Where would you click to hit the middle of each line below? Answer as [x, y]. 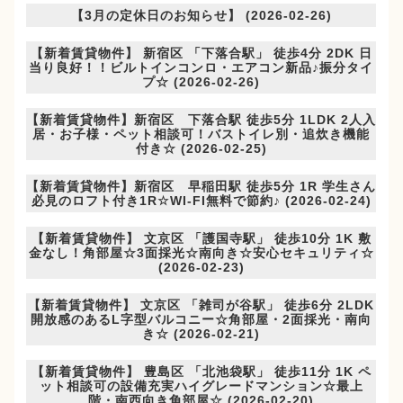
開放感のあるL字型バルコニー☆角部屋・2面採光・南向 [201, 320]
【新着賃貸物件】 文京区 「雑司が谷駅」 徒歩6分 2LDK [201, 305]
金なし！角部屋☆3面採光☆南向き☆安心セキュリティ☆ [201, 253]
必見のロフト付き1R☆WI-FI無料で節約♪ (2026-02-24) [201, 201]
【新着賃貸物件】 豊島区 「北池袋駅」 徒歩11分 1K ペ [201, 372]
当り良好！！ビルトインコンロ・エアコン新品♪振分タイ [201, 68]
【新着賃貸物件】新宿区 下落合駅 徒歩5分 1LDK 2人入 [201, 120]
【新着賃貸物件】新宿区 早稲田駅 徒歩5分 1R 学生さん [201, 187]
